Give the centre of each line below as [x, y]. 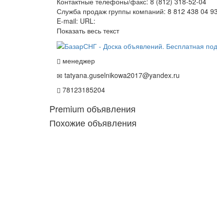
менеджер [78, 60]
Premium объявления [93, 108]
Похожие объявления [93, 122]
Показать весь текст [88, 30]
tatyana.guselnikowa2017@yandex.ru [121, 75]
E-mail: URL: [76, 21]
